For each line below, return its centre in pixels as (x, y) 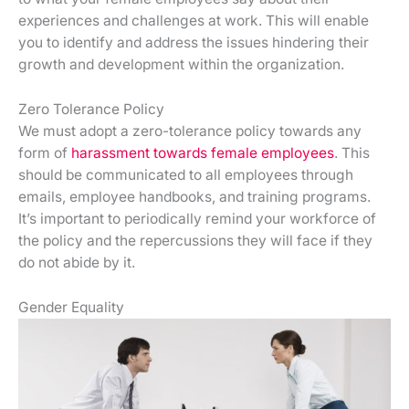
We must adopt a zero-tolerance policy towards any (190, 131)
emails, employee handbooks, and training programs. (194, 196)
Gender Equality (71, 307)
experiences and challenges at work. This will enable (194, 20)
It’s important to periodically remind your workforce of (197, 218)
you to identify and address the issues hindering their (194, 42)
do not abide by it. (77, 262)
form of (45, 152)
